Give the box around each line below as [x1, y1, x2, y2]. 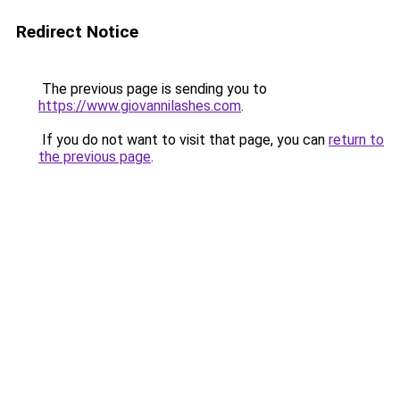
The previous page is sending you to [38, 80, 267, 97]
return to [329, 131, 384, 148]
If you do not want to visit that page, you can [38, 131, 329, 148]
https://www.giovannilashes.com [38, 97, 241, 114]
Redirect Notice [16, 21, 138, 42]
